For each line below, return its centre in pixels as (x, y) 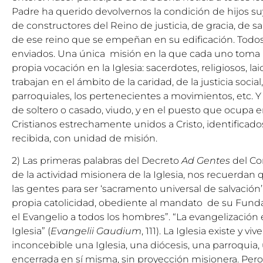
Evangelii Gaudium (96, 231)
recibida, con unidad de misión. (85, 138)
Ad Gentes (206, 160)
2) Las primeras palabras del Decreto (97, 160)
